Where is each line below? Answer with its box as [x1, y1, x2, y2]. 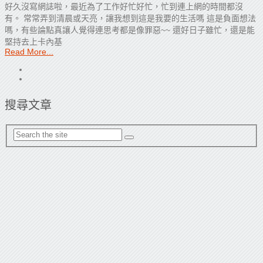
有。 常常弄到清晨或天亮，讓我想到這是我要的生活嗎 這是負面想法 [5, 13, 256, 23]
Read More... [5, 46, 53, 56]
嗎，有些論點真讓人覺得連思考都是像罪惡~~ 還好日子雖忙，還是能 [5, 25, 255, 35]
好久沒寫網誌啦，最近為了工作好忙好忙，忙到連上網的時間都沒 [5, 1, 243, 11]
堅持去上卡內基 [5, 36, 62, 46]
